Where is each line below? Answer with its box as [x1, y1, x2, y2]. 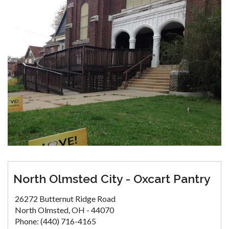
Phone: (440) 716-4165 [15, 216, 96, 226]
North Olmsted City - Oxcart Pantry [13, 172, 211, 186]
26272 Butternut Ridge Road [15, 194, 116, 204]
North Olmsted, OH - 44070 [15, 205, 114, 215]
